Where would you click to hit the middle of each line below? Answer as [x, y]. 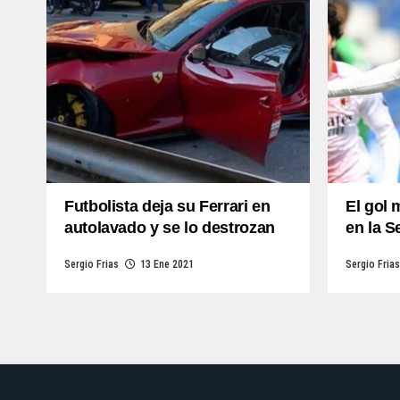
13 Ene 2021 [167, 264]
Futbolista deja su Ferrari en [167, 206]
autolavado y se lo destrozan [170, 228]
